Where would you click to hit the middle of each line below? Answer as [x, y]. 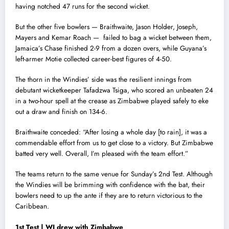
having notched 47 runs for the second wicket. [83, 6]
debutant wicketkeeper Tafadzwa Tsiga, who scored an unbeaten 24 [114, 90]
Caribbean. [32, 207]
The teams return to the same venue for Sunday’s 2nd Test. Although [114, 174]
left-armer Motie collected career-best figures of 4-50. [94, 59]
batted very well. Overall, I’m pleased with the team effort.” [102, 154]
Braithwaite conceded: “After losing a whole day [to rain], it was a [111, 132]
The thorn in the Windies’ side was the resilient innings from [104, 79]
